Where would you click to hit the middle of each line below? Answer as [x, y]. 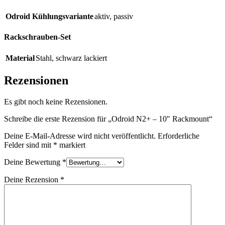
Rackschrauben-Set [37, 37]
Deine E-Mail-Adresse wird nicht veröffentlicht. [80, 136]
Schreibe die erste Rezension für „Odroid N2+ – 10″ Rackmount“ [108, 119]
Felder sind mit [29, 145]
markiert [71, 145]
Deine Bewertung [33, 162]
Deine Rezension [32, 180]
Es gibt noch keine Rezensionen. [56, 102]
